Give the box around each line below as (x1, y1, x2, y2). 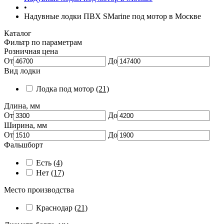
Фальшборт (4, 140, 43, 149)
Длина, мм (4, 101, 40, 110)
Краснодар (36, 203, 74, 212)
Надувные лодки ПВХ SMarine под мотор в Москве (24, 12, 201, 21)
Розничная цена (4, 47, 58, 56)
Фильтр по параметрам (4, 38, 82, 47)
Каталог (4, 29, 31, 38)
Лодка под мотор (36, 84, 96, 93)
